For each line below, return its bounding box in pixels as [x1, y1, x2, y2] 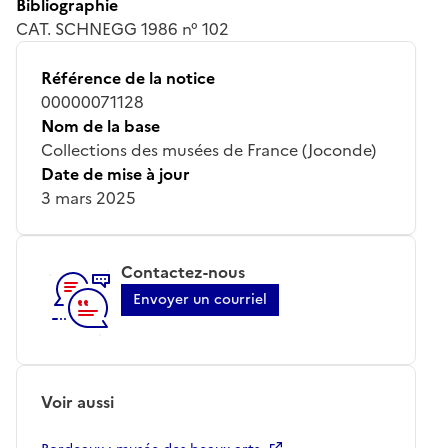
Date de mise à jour [41, 161, 190, 186]
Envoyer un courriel [133, 288, 267, 310]
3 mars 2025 [41, 185, 136, 210]
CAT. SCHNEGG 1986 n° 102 [16, 16, 229, 41]
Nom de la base [41, 113, 160, 138]
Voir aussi [41, 389, 114, 414]
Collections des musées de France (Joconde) [41, 137, 376, 162]
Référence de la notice [41, 65, 215, 90]
